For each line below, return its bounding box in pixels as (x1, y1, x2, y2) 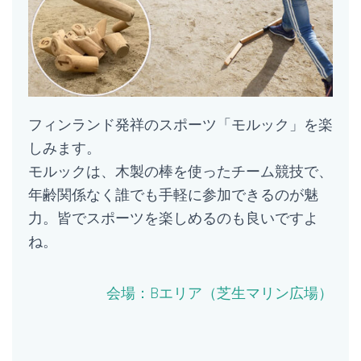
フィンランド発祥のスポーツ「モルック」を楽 (28, 116, 333, 134)
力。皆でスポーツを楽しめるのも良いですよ (28, 210, 318, 227)
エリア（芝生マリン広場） (159, 284, 333, 302)
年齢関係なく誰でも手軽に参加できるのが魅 (28, 186, 318, 204)
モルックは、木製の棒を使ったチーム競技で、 (28, 163, 333, 180)
